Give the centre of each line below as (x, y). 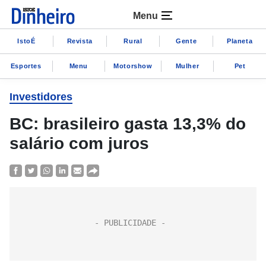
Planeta (240, 41)
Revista (80, 41)
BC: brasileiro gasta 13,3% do (128, 124)
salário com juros (79, 143)
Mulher (187, 66)
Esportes (26, 66)
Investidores (41, 97)
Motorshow (133, 66)
